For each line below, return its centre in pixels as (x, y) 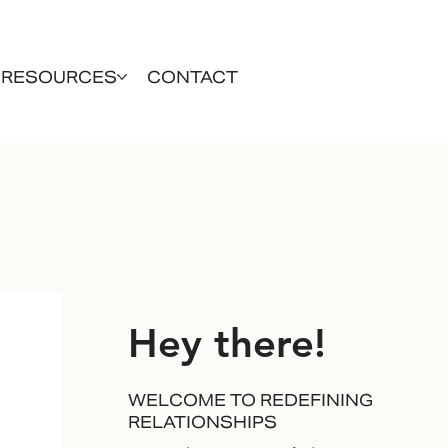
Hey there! (227, 343)
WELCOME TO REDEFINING (251, 400)
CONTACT (192, 77)
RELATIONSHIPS (203, 422)
